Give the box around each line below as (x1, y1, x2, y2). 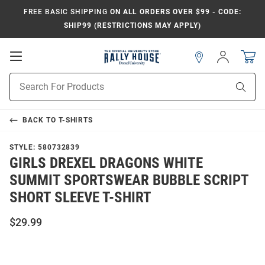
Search (9, 86, 35, 96)
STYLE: (9, 143, 38, 152)
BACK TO (22, 116, 59, 125)
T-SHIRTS (58, 116, 93, 125)
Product (9, 74, 39, 84)
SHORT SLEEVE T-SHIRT (9, 189, 151, 206)
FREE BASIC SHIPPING (24, 8, 108, 16)
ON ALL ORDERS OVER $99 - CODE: (107, 8, 241, 16)
